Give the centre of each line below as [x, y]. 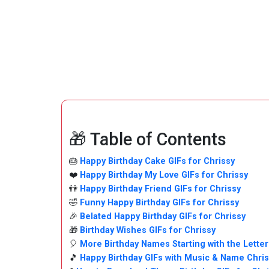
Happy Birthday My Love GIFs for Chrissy [164, 175]
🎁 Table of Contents [148, 139]
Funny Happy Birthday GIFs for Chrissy [159, 203]
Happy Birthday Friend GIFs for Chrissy [160, 189]
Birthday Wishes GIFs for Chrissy [148, 230]
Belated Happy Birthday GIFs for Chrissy [163, 216]
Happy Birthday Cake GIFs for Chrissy [157, 161]
